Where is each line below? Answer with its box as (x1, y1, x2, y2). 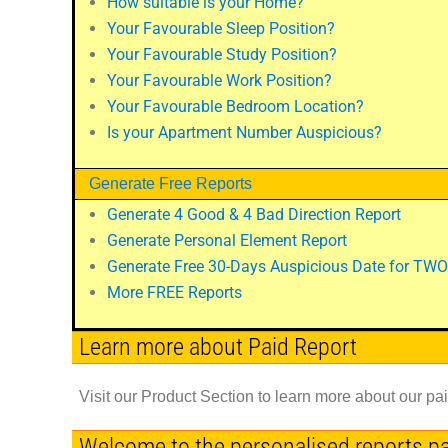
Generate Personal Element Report (107, 230, 347, 250)
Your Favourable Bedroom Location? (107, 96, 364, 116)
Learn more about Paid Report (78, 332, 357, 361)
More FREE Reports (107, 282, 242, 302)
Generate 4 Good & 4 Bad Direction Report (107, 204, 401, 224)
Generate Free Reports (89, 174, 252, 192)
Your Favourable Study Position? (107, 44, 337, 64)
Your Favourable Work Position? (107, 70, 332, 90)
